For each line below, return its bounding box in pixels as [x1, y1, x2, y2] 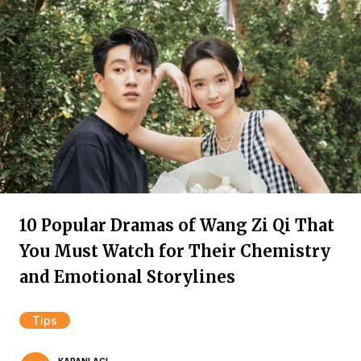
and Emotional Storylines [19, 267, 235, 287]
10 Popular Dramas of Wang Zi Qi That [19, 215, 334, 235]
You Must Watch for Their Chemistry [19, 241, 330, 261]
